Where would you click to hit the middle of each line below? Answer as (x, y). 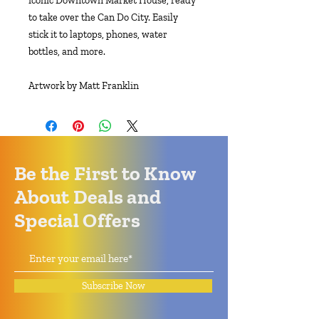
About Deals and (88, 197)
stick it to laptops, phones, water (98, 34)
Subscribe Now (113, 286)
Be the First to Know (105, 173)
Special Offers (77, 220)
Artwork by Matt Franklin (84, 85)
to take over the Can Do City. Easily (103, 17)
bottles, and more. (67, 51)
